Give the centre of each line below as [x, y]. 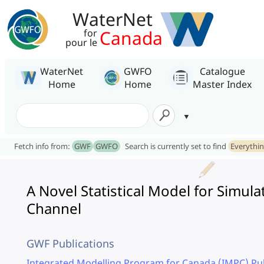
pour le [81, 42]
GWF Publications [70, 243]
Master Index [222, 84]
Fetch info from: [43, 146]
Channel [54, 208]
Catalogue [222, 71]
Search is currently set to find [176, 146]
